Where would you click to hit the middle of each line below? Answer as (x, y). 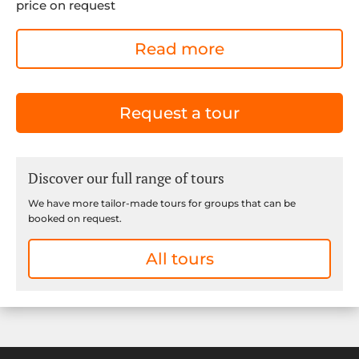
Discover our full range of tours (126, 177)
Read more (179, 48)
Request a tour (179, 113)
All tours (179, 258)
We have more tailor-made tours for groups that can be (162, 203)
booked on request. (75, 218)
